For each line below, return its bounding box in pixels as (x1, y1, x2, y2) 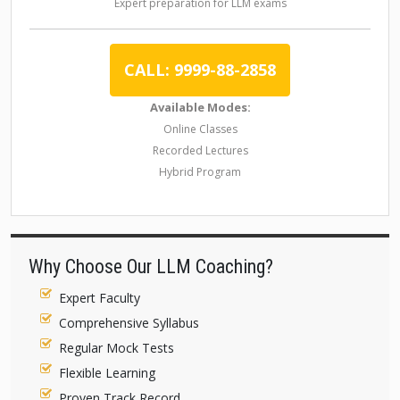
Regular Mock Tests (59, 339, 175, 356)
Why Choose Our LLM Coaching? (29, 255, 273, 278)
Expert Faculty (59, 289, 141, 306)
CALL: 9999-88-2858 (124, 59, 276, 80)
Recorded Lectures (152, 143, 248, 158)
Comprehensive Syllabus (59, 314, 200, 331)
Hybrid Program (159, 164, 241, 179)
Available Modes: (149, 99, 251, 115)
